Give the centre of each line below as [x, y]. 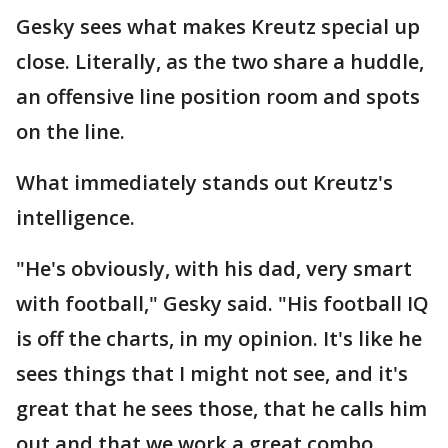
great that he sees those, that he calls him [221, 408]
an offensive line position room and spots [218, 96]
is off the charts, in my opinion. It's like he [219, 338]
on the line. [70, 131]
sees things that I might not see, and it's [212, 373]
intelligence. [75, 217]
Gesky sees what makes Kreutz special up [218, 26]
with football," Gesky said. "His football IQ [222, 303]
